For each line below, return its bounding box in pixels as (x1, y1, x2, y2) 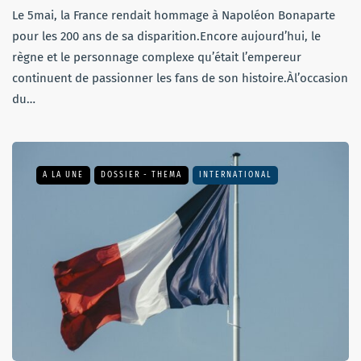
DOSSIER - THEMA (101, 170, 182, 180)
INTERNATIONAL (199, 170, 272, 180)
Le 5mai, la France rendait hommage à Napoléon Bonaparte (12, 8, 335, 23)
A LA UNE (43, 170, 84, 180)
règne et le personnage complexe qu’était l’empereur (12, 50, 301, 65)
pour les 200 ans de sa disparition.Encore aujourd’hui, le (12, 29, 321, 44)
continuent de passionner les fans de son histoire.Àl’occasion (12, 71, 348, 86)
